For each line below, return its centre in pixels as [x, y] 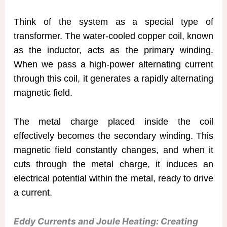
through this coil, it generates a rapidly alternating [113, 79]
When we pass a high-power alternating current [113, 65]
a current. [33, 193]
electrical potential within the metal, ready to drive [113, 178]
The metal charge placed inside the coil [113, 122]
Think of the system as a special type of [113, 22]
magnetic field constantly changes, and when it [113, 150]
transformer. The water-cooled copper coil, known [113, 36]
